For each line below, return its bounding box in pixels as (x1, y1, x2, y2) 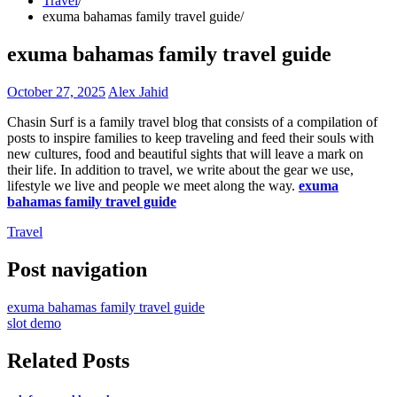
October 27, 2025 (7, 83, 105, 99)
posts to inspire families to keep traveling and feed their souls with (7, 129, 374, 145)
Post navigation (7, 257, 147, 281)
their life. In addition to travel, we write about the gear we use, (7, 161, 354, 177)
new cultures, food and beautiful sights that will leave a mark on (7, 145, 363, 161)
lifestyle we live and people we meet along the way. (7, 177, 299, 193)
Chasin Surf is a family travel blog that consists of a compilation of (7, 113, 378, 129)
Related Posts (7, 348, 129, 372)
